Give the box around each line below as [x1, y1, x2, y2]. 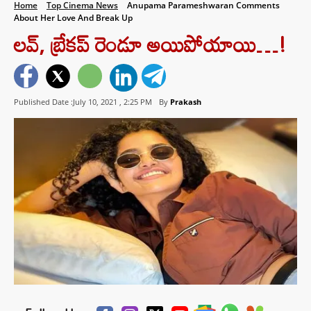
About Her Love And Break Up [14, 12, 133, 24]
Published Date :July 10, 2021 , [14, 96, 124, 108]
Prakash [170, 96, 201, 108]
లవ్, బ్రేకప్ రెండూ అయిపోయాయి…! [14, 24, 286, 65]
